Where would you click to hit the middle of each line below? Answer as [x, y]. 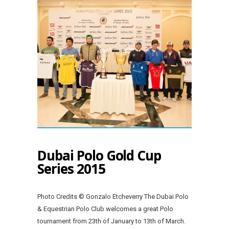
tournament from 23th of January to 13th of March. [111, 221]
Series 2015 [71, 168]
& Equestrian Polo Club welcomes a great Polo [105, 209]
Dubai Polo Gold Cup [99, 155]
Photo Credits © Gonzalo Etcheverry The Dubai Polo [113, 196]
